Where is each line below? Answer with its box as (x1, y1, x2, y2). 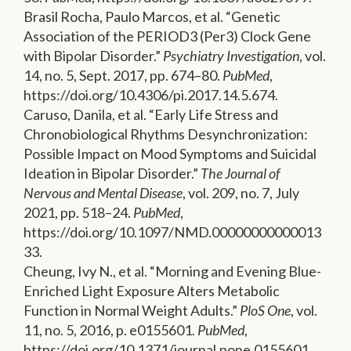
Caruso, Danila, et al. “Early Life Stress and (24, 106, 278, 124)
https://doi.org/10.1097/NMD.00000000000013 (24, 223, 321, 241)
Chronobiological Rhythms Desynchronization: (24, 125, 308, 143)
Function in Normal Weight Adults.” (24, 302, 240, 320)
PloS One (240, 302, 291, 320)
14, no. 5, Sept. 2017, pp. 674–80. (24, 67, 223, 85)
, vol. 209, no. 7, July (183, 184, 299, 202)
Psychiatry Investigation (163, 47, 299, 65)
